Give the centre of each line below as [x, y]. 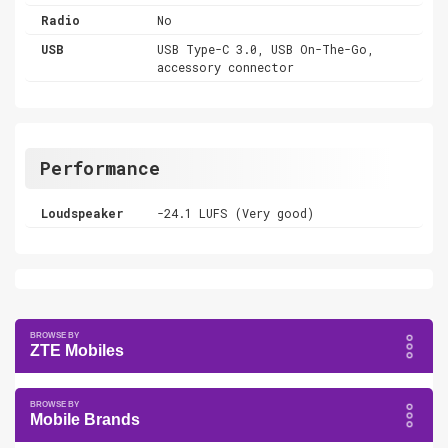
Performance [100, 167]
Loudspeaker [82, 212]
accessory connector [226, 66]
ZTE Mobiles [77, 350]
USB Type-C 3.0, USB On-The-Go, [266, 48]
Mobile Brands [85, 419]
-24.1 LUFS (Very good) [236, 212]
